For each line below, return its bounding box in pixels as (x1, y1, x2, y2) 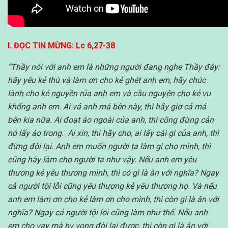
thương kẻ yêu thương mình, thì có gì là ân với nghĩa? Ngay (8, 167, 219, 178)
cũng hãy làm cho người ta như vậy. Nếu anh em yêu (8, 154, 196, 164)
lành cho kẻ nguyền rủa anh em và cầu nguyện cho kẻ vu (8, 88, 211, 98)
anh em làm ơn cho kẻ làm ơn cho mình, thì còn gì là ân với (8, 194, 219, 204)
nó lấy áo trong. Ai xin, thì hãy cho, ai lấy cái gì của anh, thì (8, 128, 219, 138)
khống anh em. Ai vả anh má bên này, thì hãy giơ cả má (8, 101, 206, 111)
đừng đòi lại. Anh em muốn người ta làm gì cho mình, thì (8, 141, 211, 151)
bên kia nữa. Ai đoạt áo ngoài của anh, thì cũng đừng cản (8, 115, 214, 125)
